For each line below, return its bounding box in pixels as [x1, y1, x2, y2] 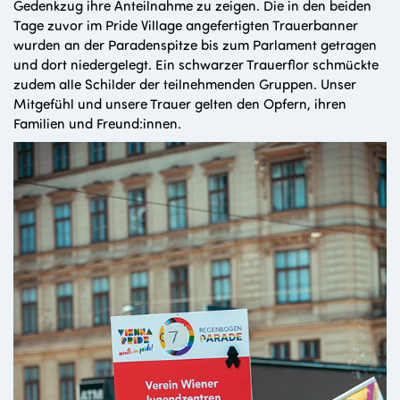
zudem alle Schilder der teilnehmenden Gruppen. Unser [13, 74, 356, 94]
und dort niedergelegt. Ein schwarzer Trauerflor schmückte [13, 54, 379, 74]
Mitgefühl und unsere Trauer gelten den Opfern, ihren [13, 94, 346, 113]
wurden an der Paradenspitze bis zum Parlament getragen [13, 35, 377, 54]
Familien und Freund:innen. [13, 113, 181, 133]
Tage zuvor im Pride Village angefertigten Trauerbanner [13, 15, 358, 35]
